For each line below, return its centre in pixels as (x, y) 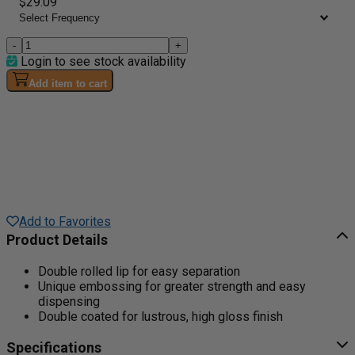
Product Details (57, 239)
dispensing (69, 301)
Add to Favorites (65, 221)
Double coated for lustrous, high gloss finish (160, 316)
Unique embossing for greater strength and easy (172, 286)
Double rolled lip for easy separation (139, 271)
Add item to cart (68, 83)
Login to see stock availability (102, 61)
